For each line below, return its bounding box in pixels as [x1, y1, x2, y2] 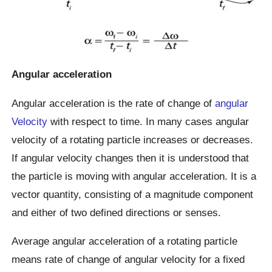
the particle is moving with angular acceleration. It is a [12, 169, 257, 182]
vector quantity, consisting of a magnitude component [12, 188, 254, 200]
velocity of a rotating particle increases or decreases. [12, 133, 254, 146]
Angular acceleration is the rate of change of [12, 97, 216, 109]
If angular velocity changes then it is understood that [12, 151, 250, 164]
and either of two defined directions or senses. [12, 206, 222, 219]
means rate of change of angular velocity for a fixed [12, 253, 245, 265]
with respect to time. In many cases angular [47, 115, 250, 127]
